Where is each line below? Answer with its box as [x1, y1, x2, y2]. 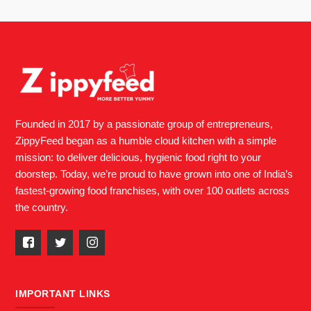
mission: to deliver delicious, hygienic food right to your [15, 151, 262, 164]
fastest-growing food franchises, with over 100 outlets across [15, 185, 290, 197]
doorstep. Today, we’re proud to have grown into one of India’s [15, 168, 294, 180]
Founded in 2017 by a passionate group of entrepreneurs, [15, 118, 274, 131]
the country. [15, 201, 69, 214]
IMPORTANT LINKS [15, 287, 110, 299]
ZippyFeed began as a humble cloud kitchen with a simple [15, 135, 277, 147]
